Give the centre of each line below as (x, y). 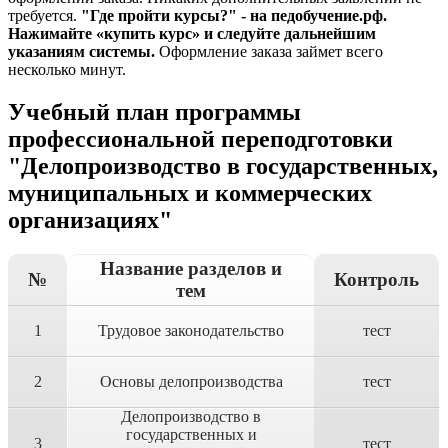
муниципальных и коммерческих (190, 192)
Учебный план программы (154, 111)
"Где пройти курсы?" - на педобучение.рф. (234, 15)
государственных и (191, 434)
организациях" (90, 219)
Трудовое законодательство (191, 330)
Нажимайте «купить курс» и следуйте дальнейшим (192, 33)
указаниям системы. (81, 51)
